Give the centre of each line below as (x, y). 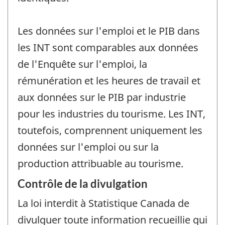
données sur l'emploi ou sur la (88, 147)
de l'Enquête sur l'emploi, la (82, 64)
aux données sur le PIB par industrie (102, 97)
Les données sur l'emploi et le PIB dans (109, 31)
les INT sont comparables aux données (108, 48)
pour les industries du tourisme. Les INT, (111, 114)
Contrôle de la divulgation (83, 183)
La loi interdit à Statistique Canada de (103, 203)
